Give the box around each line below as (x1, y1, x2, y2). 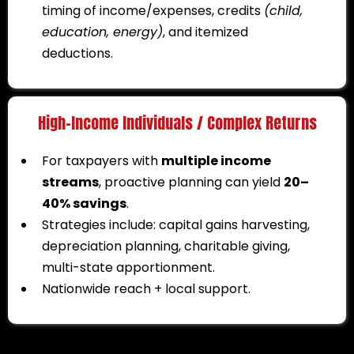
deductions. (42, 43, 113, 62)
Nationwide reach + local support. (42, 279, 250, 298)
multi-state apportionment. (42, 258, 215, 277)
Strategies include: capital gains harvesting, (42, 215, 310, 234)
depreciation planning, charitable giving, (42, 236, 290, 255)
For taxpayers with (42, 151, 161, 170)
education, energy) (42, 22, 163, 41)
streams (42, 172, 99, 191)
